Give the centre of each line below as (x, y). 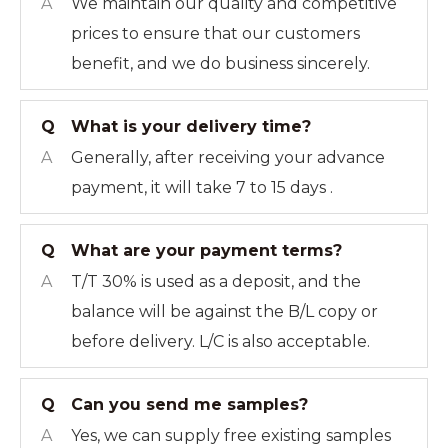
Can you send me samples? (189, 404)
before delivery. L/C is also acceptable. (222, 341)
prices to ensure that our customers (215, 33)
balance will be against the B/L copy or (224, 311)
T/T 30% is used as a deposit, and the (216, 281)
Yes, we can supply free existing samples (231, 435)
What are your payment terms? (206, 250)
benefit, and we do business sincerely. (220, 63)
